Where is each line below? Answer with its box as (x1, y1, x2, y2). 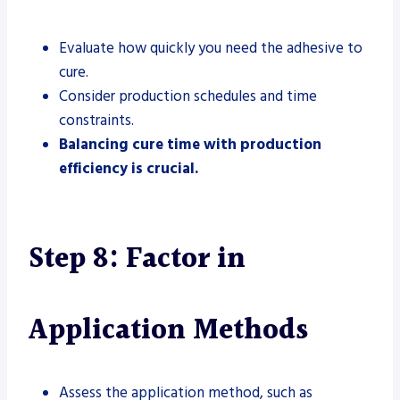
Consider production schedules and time (59, 85, 317, 107)
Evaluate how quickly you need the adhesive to (59, 37, 362, 59)
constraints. (59, 109, 134, 131)
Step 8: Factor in (29, 236, 246, 282)
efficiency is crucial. (59, 157, 198, 179)
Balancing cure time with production (59, 133, 321, 155)
